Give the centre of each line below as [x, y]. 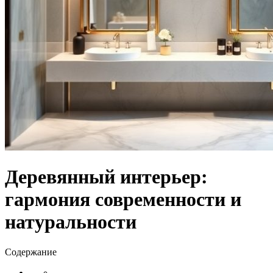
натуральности [71, 222]
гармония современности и [123, 200]
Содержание [31, 252]
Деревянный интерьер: [106, 177]
